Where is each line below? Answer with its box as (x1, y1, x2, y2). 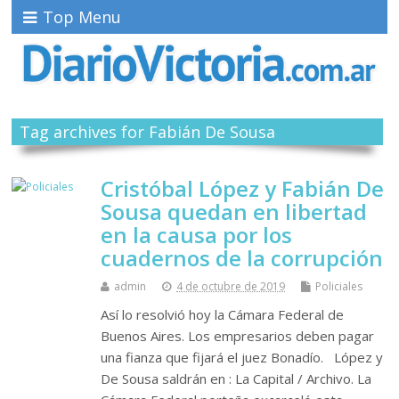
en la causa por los (101, 220, 293, 250)
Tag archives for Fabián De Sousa (19, 121, 275, 143)
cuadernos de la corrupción (101, 243, 384, 273)
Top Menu (43, 6, 122, 28)
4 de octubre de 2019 (176, 279, 286, 295)
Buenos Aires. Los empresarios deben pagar (101, 327, 375, 346)
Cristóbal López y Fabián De (101, 174, 385, 204)
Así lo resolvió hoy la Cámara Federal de (101, 305, 345, 324)
